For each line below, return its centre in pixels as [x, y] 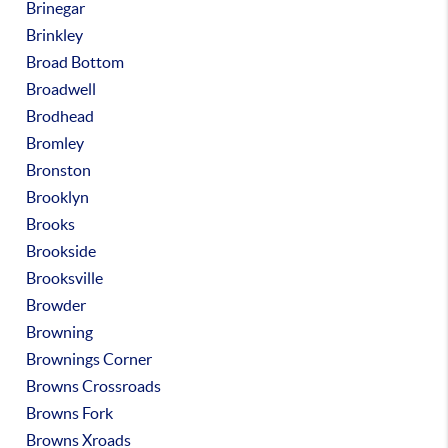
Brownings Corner [89, 359]
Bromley [55, 143]
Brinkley [55, 35]
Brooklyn [58, 197]
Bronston [59, 170]
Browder [56, 305]
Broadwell [61, 89]
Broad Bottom [75, 62]
